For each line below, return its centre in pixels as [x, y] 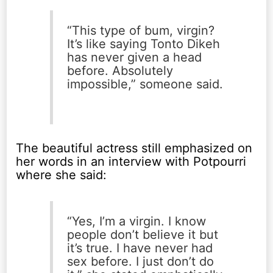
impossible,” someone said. [145, 84]
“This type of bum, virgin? [140, 31]
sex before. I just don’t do [140, 262]
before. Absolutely [120, 71]
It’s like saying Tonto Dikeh [143, 44]
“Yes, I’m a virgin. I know [136, 222]
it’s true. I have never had [140, 248]
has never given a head [134, 58]
